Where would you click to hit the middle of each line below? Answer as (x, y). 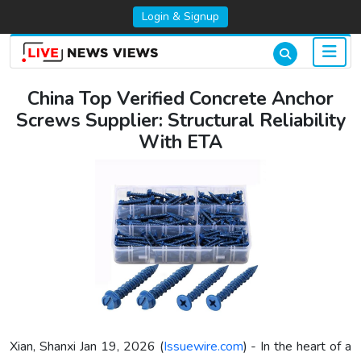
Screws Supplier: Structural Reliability (180, 121)
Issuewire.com (203, 346)
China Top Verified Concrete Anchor (180, 99)
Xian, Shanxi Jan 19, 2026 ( (87, 346)
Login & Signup (180, 17)
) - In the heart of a (297, 346)
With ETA (180, 143)
